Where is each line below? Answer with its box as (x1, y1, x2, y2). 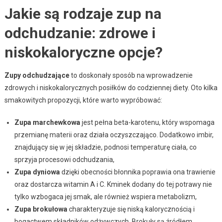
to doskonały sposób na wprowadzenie (69, 71, 193, 79)
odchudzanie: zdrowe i (4, 24, 156, 42)
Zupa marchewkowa (14, 118, 80, 126)
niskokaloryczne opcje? (4, 43, 163, 61)
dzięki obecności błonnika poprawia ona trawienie (59, 167, 216, 176)
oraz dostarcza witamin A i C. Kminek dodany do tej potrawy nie (14, 180, 212, 188)
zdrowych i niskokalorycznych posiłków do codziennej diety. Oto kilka (4, 83, 218, 92)
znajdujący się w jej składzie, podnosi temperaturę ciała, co (14, 143, 197, 151)
